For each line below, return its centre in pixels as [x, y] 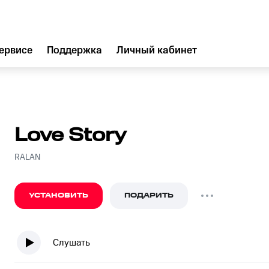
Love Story [70, 135]
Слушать [71, 243]
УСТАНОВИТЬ [59, 195]
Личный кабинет [157, 50]
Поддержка [74, 50]
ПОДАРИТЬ [149, 195]
